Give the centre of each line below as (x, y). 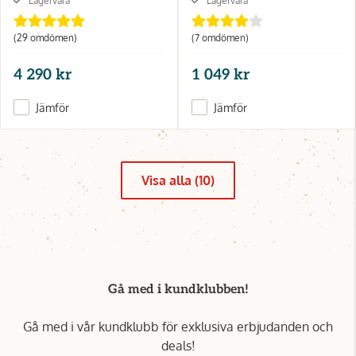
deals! (178, 345)
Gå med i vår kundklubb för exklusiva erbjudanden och (178, 326)
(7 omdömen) (220, 37)
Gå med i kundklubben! (178, 289)
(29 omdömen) (45, 37)
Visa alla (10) (178, 180)
